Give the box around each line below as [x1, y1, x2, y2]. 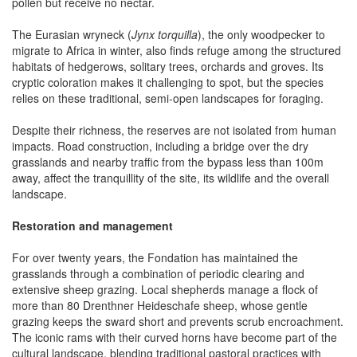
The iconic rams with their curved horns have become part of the [12, 329, 337, 346]
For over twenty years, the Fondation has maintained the [12, 249, 298, 266]
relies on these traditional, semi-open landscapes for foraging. [12, 90, 324, 107]
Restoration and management [12, 218, 173, 234]
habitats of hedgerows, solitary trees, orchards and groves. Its [12, 58, 324, 75]
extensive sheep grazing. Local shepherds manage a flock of [12, 281, 318, 298]
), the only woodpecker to [198, 26, 325, 43]
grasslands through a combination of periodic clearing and [12, 265, 304, 282]
